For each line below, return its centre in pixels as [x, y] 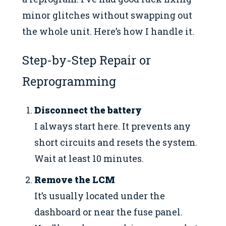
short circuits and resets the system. [116, 143]
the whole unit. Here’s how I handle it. [108, 31]
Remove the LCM [75, 179]
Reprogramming [69, 81]
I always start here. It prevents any [113, 126]
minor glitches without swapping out [107, 15]
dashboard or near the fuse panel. [109, 212]
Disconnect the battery [88, 110]
